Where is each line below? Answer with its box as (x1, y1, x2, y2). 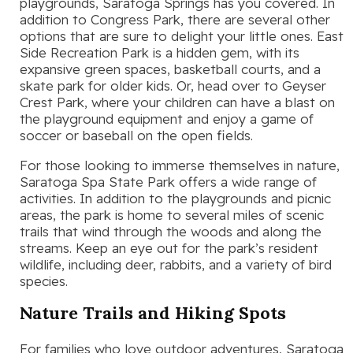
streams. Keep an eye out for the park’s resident (20, 239, 318, 256)
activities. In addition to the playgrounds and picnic (20, 189, 331, 206)
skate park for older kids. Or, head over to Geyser (20, 76, 326, 94)
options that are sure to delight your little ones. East (20, 27, 344, 44)
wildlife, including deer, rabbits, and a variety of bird (20, 255, 332, 273)
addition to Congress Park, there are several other (20, 10, 330, 28)
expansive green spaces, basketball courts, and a (20, 60, 321, 77)
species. (20, 272, 68, 289)
